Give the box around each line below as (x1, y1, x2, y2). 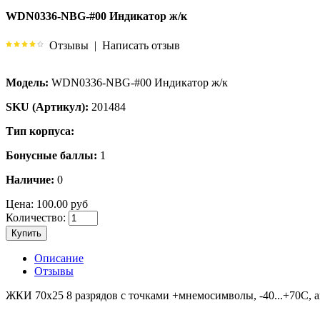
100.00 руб (34, 197, 88, 210)
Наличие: (6, 173, 54, 186)
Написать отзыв (102, 39, 180, 51)
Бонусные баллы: (6, 149, 97, 161)
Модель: (6, 76, 49, 89)
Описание (34, 251, 84, 264)
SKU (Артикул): (6, 100, 89, 113)
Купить (11, 227, 41, 239)
